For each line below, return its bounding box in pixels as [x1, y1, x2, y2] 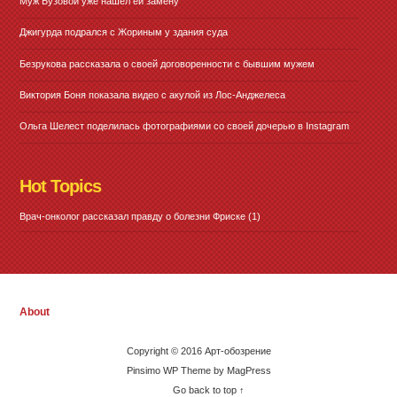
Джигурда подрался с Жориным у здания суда [19, 27, 229, 38]
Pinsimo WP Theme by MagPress [126, 364, 271, 376]
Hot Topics [19, 176, 102, 197]
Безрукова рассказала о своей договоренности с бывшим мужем [19, 58, 315, 69]
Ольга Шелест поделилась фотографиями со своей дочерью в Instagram [19, 121, 350, 132]
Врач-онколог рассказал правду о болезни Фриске [19, 211, 246, 222]
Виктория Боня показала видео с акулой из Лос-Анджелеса [19, 89, 286, 100]
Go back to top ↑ [172, 384, 245, 395]
